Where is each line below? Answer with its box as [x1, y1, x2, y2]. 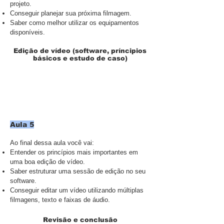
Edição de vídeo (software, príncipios [13, 47, 146, 54]
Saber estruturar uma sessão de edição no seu [10, 167, 145, 175]
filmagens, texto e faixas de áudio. [10, 196, 110, 203]
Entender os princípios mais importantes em [10, 148, 138, 156]
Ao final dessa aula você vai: [10, 139, 94, 146]
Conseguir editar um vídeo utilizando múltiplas [10, 186, 143, 194]
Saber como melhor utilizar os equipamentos [10, 19, 139, 26]
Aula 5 [10, 120, 34, 128]
